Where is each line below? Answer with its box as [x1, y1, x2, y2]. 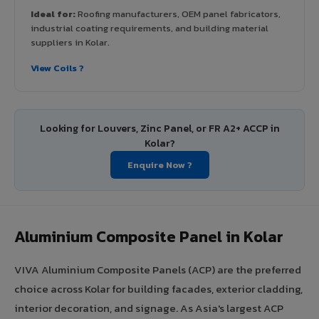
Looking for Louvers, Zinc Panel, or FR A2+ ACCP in [39, 120, 280, 136]
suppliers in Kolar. [31, 35, 110, 49]
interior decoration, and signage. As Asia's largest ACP [14, 299, 283, 316]
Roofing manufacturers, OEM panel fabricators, [75, 6, 281, 21]
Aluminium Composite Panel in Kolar [14, 224, 283, 249]
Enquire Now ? [127, 157, 192, 172]
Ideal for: [31, 6, 75, 21]
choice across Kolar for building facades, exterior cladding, [14, 280, 303, 297]
